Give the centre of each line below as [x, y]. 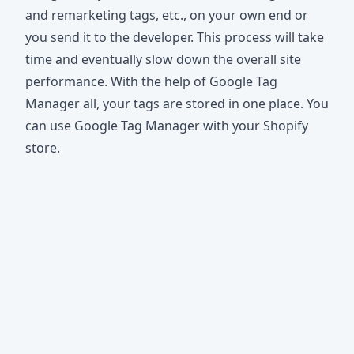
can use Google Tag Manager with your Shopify [167, 126]
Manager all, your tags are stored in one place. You [177, 104]
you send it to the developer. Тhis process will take [175, 38]
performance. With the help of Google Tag [151, 82]
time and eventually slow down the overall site [163, 60]
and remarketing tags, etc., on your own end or [167, 15]
